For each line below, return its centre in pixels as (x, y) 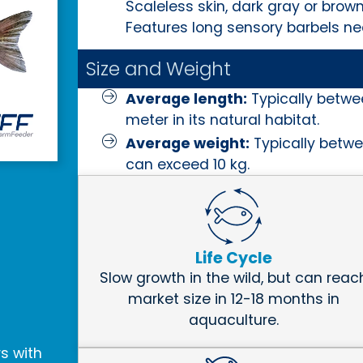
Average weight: (187, 144)
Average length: (186, 99)
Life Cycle (233, 258)
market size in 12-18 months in (233, 299)
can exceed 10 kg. (187, 165)
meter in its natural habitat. (222, 120)
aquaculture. (233, 320)
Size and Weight (158, 69)
